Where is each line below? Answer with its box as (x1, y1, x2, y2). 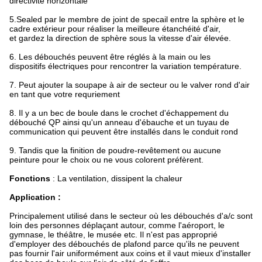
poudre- (106, 146, 137, 155)
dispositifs (9, 61, 46, 71)
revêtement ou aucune (137, 146, 221, 155)
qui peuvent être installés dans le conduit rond (65, 127, 238, 136)
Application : (9, 192, 63, 202)
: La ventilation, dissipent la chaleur (50, 174, 182, 183)
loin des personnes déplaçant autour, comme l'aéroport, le (9, 220, 225, 230)
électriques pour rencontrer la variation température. (46, 61, 242, 71)
